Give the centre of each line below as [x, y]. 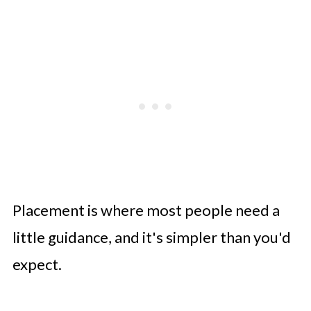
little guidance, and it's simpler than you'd [151, 237]
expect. [37, 264]
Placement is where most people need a [146, 210]
